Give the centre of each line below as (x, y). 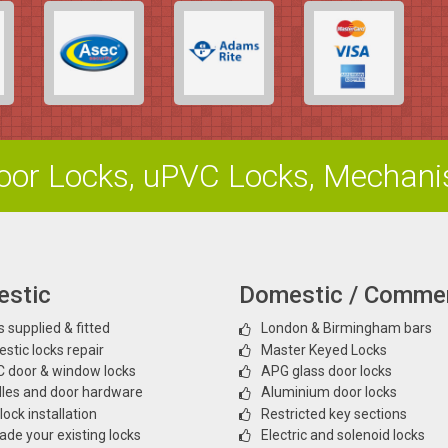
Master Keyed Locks (324, 349)
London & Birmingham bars (346, 328)
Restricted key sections (334, 413)
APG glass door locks (326, 370)
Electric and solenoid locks (343, 434)
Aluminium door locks (329, 392)
